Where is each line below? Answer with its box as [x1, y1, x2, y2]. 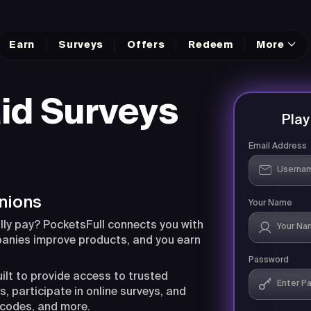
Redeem [188, 40, 233, 50]
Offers [127, 40, 165, 50]
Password [248, 255, 289, 264]
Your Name [248, 199, 292, 208]
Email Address [248, 142, 307, 151]
